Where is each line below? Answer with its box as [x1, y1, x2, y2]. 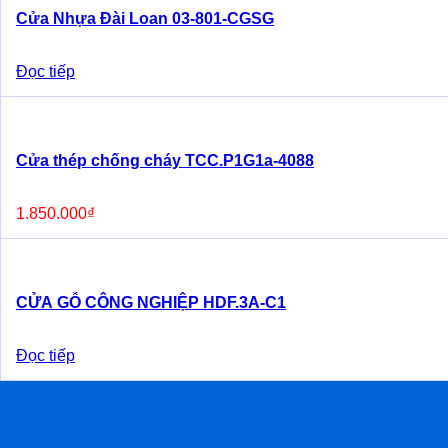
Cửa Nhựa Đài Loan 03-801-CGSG [16, 10, 274, 27]
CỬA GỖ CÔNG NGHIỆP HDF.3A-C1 [16, 294, 286, 311]
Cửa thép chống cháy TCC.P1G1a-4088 [16, 152, 314, 169]
